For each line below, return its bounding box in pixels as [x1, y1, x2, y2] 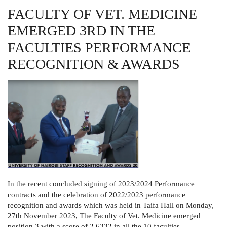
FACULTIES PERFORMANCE [8, 40, 191, 56]
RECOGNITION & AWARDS [8, 56, 180, 72]
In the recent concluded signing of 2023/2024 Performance [8, 180, 195, 188]
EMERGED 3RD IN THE [8, 23, 155, 39]
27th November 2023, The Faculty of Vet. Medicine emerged [8, 212, 201, 220]
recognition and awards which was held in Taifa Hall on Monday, [8, 201, 214, 210]
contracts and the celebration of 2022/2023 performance [8, 191, 185, 199]
